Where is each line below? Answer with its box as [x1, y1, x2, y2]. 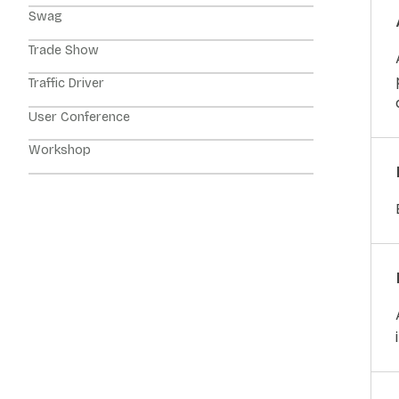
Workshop [28, 142, 91, 158]
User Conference [28, 109, 130, 125]
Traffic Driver [28, 76, 104, 91]
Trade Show [28, 42, 99, 58]
